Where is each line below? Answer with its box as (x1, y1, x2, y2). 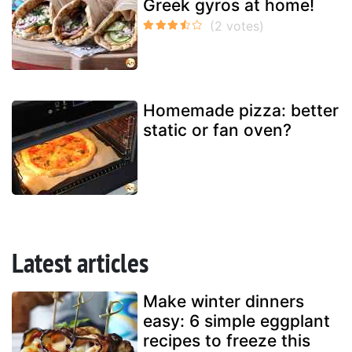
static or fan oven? (143, 119, 291, 140)
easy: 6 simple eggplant (143, 310, 330, 331)
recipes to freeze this (143, 330, 310, 350)
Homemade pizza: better (143, 100, 339, 120)
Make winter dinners (143, 291, 304, 311)
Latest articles (12, 244, 148, 280)
